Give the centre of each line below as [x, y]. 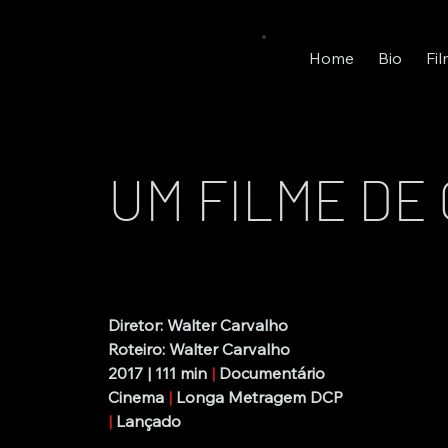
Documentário [271, 373]
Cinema [137, 397]
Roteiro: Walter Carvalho [198, 349]
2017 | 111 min [157, 373]
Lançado [148, 421]
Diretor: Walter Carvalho [197, 325]
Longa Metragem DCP [259, 397]
